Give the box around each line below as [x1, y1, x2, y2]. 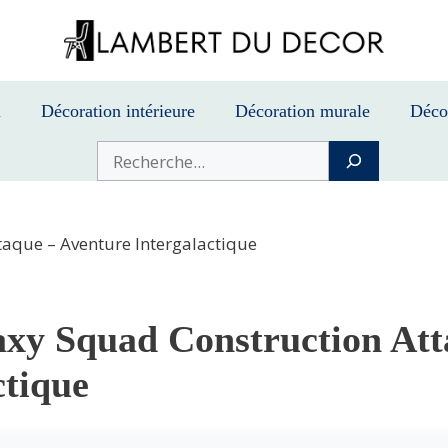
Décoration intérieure [41, 101, 195, 122]
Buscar [95, 143, 146, 164]
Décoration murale [235, 101, 370, 122]
